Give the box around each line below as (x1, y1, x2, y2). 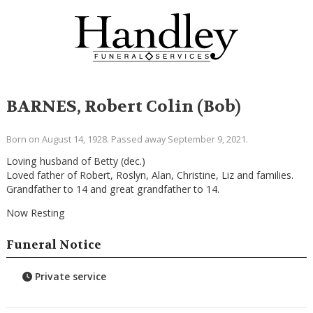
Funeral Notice (6, 237, 101, 252)
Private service (32, 270, 107, 284)
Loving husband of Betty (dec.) (6, 154, 145, 168)
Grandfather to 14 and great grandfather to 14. (6, 182, 219, 196)
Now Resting (6, 205, 65, 219)
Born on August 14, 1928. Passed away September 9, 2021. (6, 133, 248, 146)
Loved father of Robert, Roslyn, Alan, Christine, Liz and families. (6, 168, 293, 182)
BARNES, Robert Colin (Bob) (6, 96, 241, 118)
